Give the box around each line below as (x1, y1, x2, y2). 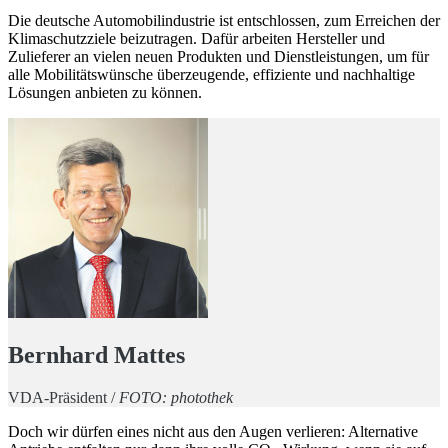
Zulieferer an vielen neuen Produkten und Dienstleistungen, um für (8, 47, 429, 65)
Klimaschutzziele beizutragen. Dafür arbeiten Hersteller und (8, 29, 385, 47)
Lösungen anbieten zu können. (8, 83, 202, 101)
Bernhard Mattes (8, 341, 185, 368)
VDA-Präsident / (8, 388, 115, 406)
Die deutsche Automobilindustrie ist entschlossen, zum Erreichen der (8, 11, 440, 29)
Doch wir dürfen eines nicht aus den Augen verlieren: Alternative (8, 422, 418, 440)
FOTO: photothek (115, 388, 233, 406)
